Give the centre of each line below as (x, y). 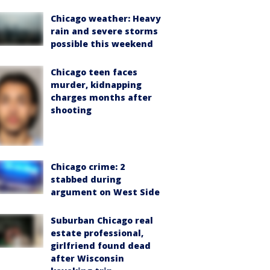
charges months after (101, 97)
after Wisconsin (87, 259)
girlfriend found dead (101, 246)
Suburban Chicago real (102, 221)
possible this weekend (102, 44)
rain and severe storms (104, 31)
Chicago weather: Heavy (106, 18)
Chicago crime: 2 (88, 167)
